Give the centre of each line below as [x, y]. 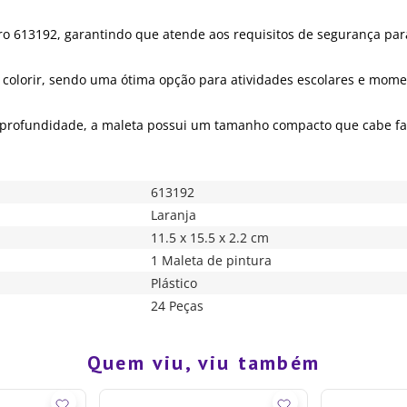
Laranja [174, 214]
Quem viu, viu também [203, 362]
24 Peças [178, 305]
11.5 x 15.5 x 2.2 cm [210, 237]
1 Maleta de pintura [212, 260]
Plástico [174, 283]
